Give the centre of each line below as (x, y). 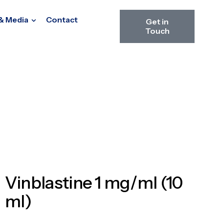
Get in (157, 22)
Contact (62, 20)
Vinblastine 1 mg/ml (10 (94, 182)
